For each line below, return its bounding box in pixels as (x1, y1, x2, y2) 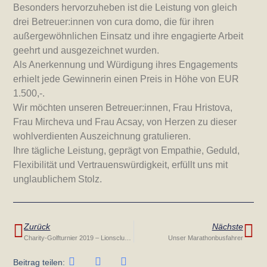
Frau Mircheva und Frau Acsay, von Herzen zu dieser (13, 116, 237, 127)
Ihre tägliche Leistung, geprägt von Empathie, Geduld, (13, 145, 240, 156)
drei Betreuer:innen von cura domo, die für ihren (13, 16, 215, 27)
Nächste (212, 222, 243, 232)
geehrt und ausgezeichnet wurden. (13, 45, 160, 55)
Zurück (24, 222, 51, 232)
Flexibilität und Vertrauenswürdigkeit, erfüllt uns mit (13, 159, 228, 170)
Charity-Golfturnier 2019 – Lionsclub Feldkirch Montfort (125, 234, 132, 242)
